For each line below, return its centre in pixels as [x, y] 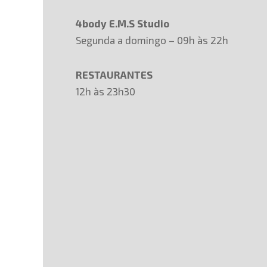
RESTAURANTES [114, 74]
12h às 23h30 [105, 91]
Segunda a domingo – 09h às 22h [152, 40]
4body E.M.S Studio [122, 23]
